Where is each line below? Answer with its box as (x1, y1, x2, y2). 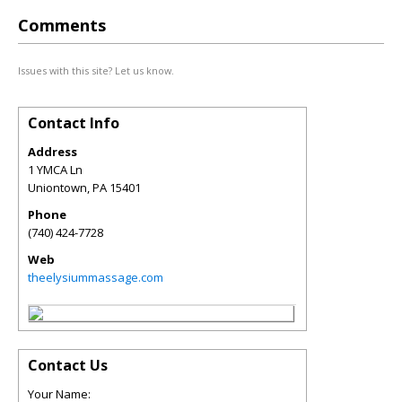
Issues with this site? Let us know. (18, 64, 174, 77)
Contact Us (28, 355, 108, 375)
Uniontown (28, 179, 87, 196)
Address (28, 144, 77, 160)
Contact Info (28, 113, 119, 133)
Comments (18, 14, 106, 36)
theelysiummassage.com (28, 269, 163, 285)
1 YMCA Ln (28, 162, 83, 178)
